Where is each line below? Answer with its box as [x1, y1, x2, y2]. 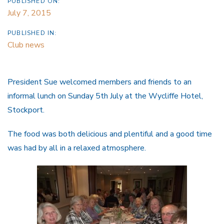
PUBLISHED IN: [7, 28, 57, 37]
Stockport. [7, 104, 44, 115]
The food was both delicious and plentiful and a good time [7, 128, 212, 140]
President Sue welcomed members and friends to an [7, 76, 191, 87]
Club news [7, 39, 44, 50]
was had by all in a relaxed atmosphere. [7, 142, 146, 154]
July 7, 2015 [7, 7, 51, 18]
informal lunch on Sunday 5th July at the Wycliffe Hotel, [7, 90, 203, 101]
